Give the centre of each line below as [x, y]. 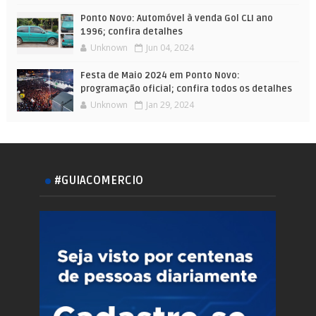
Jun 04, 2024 [170, 47]
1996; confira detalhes [131, 31]
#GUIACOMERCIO [99, 180]
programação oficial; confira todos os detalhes [186, 89]
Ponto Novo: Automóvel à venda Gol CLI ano [176, 18]
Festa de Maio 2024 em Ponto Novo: [160, 75]
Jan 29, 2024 [170, 104]
